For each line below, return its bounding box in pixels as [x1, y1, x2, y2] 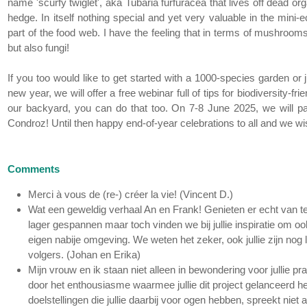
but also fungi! [8, 42, 70, 54]
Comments [8, 163, 60, 175]
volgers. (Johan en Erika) [28, 249, 141, 261]
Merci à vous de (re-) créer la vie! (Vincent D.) [28, 188, 234, 201]
